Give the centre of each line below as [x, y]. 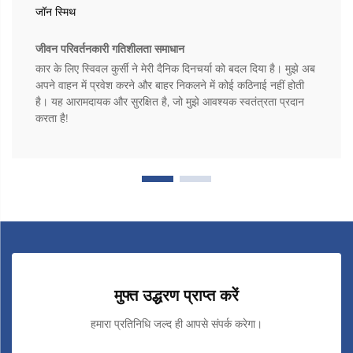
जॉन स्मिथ [56, 11]
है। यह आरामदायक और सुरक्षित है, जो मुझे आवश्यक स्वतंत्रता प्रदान [170, 101]
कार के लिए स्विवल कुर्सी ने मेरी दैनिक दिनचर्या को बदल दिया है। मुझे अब [175, 68]
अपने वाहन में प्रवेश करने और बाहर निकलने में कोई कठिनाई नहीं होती [170, 85]
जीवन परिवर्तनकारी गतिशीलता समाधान [110, 48]
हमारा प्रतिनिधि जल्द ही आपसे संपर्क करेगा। [176, 323]
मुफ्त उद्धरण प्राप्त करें [176, 295]
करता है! [52, 118]
